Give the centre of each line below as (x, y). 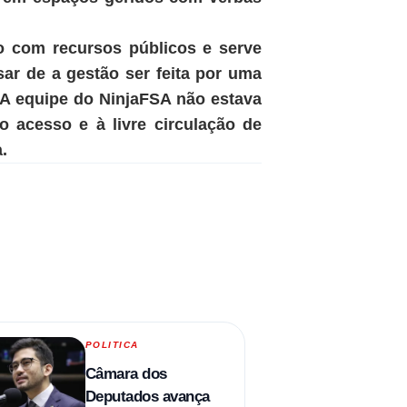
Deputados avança (147, 396)
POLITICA (112, 344)
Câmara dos (126, 373)
